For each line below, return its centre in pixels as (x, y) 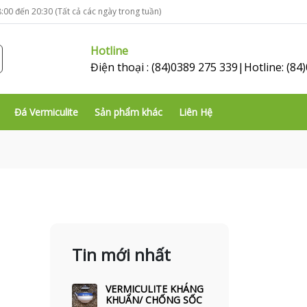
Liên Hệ (196, 112)
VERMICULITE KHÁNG (155, 289)
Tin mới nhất (121, 255)
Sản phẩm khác (128, 112)
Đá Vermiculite (46, 112)
